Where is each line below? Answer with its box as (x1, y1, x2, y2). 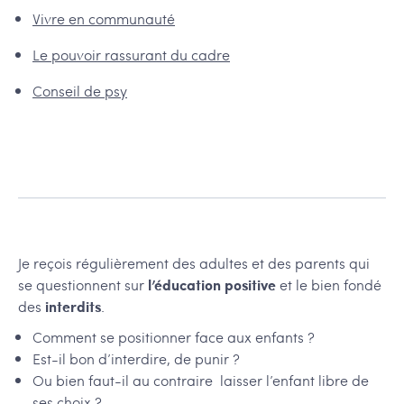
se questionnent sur (18, 274, 148, 296)
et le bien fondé (276, 274, 381, 296)
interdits (45, 296, 101, 317)
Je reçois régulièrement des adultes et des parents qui (18, 252, 370, 274)
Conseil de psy (32, 80, 127, 102)
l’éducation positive (148, 274, 276, 296)
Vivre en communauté (32, 8, 175, 30)
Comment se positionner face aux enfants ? (32, 326, 315, 348)
